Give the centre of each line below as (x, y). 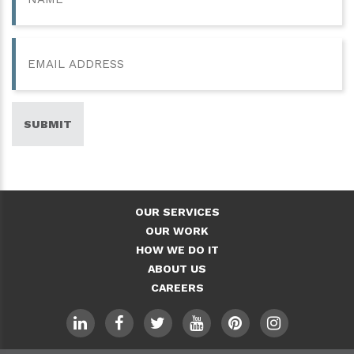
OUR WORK (177, 230)
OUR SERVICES (177, 211)
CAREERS (177, 287)
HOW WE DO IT (177, 249)
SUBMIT (48, 124)
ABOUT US (177, 268)
